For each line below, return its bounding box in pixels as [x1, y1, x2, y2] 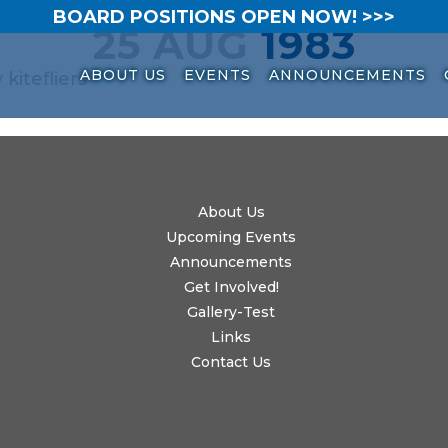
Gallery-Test [187, 303, 276, 321]
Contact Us [191, 353, 272, 371]
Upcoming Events [166, 228, 297, 246]
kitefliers [8, 68, 87, 90]
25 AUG [92, 20, 249, 69]
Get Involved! [183, 278, 279, 296]
